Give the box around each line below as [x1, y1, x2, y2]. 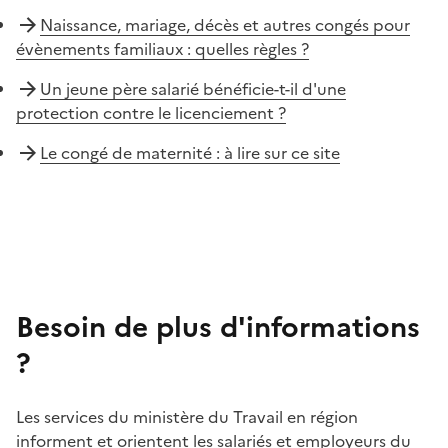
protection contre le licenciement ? [16, 100, 286, 125]
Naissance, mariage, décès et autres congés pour [40, 12, 410, 37]
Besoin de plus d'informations [16, 305, 420, 348]
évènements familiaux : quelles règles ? [16, 36, 309, 61]
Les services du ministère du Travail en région [16, 404, 358, 429]
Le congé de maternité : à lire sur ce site [40, 140, 340, 165]
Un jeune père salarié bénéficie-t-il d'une [40, 76, 346, 101]
